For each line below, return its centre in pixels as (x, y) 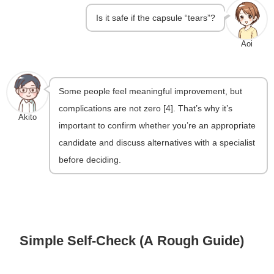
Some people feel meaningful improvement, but (151, 91)
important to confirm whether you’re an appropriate (157, 126)
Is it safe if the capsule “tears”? (155, 17)
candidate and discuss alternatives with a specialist (157, 143)
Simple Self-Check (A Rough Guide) (132, 240)
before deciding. (90, 160)
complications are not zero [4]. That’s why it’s (146, 109)
